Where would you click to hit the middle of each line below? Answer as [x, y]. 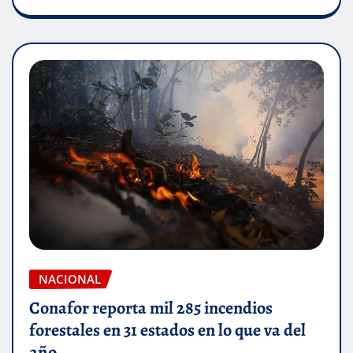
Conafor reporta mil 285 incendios [151, 308]
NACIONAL [70, 279]
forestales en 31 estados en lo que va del [167, 330]
